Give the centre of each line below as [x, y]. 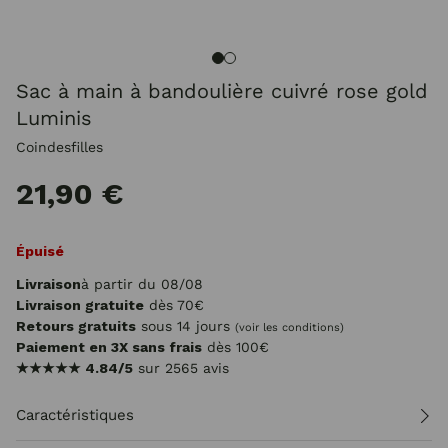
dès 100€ [235, 347]
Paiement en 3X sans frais [109, 347]
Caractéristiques [75, 415]
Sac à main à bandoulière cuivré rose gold [222, 91]
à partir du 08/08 [142, 284]
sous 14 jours [185, 326]
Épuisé [40, 251]
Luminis [54, 118]
